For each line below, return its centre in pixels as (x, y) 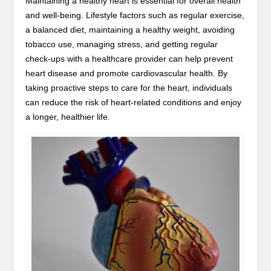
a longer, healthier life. (68, 117)
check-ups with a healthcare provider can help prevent (129, 59)
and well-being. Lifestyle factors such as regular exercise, (135, 15)
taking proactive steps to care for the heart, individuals (129, 88)
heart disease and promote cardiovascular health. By (127, 73)
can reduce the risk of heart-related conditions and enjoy (134, 102)
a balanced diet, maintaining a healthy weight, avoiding (130, 30)
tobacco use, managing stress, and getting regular (122, 44)
